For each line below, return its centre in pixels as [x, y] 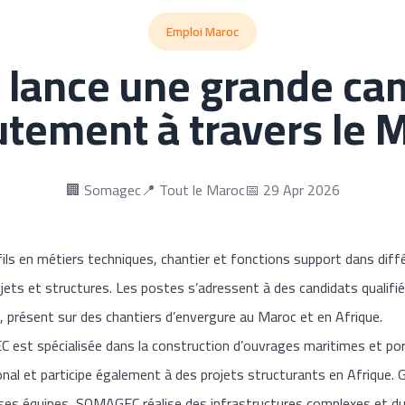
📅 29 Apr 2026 [292, 190]
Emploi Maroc [202, 32]
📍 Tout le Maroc [193, 190]
